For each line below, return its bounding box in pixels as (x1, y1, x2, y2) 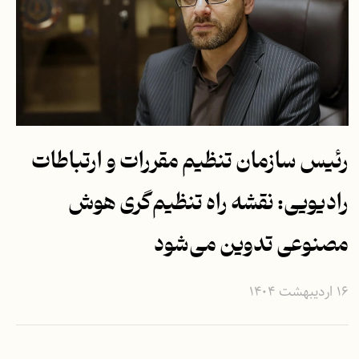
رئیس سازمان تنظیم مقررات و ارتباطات (30, 144, 349, 179)
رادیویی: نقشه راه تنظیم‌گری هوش (67, 186, 349, 221)
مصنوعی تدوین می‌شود (153, 228, 349, 263)
